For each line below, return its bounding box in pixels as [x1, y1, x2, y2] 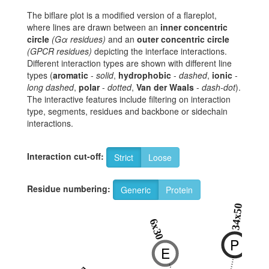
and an [106, 33, 137, 46]
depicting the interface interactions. [92, 45, 227, 58]
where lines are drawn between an [27, 21, 160, 34]
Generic [121, 184, 151, 196]
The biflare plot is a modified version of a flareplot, [27, 9, 217, 22]
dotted [107, 81, 131, 94]
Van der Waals [136, 81, 194, 94]
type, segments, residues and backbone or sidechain [27, 105, 228, 118]
